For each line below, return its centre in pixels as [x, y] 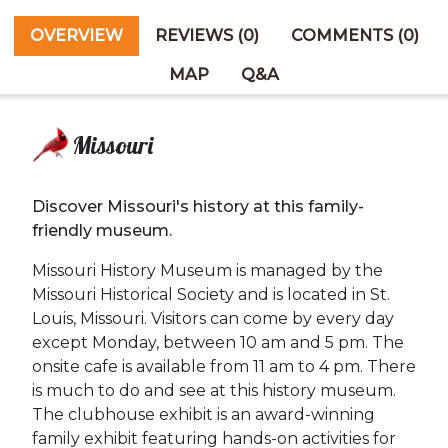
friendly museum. [102, 231]
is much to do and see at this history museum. [214, 391]
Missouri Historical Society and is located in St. [211, 295]
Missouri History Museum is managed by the [207, 271]
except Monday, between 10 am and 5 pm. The [218, 343]
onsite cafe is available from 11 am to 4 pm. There [224, 367]
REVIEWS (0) [206, 36]
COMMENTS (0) [354, 36]
